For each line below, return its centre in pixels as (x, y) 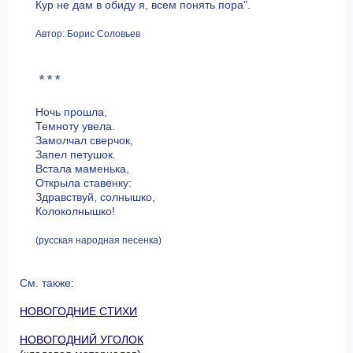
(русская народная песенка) (98, 240)
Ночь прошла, (71, 111)
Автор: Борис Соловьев (87, 33)
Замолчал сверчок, (84, 140)
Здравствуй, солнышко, (95, 197)
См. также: (47, 282)
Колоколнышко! (75, 211)
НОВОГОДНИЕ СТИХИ (78, 311)
